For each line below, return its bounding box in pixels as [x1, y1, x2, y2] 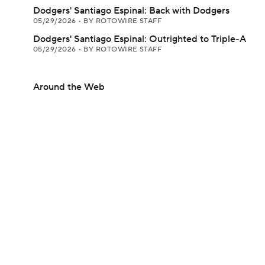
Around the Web [33, 81, 105, 93]
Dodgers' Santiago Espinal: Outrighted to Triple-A [33, 33, 246, 45]
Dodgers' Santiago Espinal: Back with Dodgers [33, 5, 230, 17]
